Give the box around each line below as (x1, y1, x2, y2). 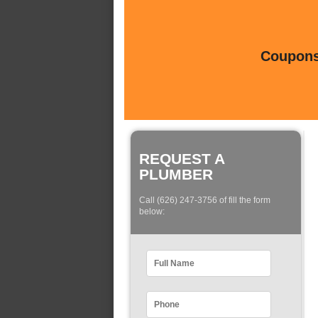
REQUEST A (139, 150, 224, 167)
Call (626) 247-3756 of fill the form (139, 195, 270, 206)
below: (139, 207, 165, 217)
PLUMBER (139, 166, 213, 182)
